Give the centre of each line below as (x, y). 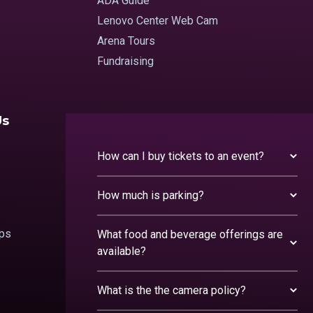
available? (122, 252)
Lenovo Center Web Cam (158, 21)
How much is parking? (151, 196)
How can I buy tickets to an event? (181, 156)
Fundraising (126, 61)
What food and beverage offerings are (190, 235)
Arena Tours (126, 41)
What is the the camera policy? (172, 291)
